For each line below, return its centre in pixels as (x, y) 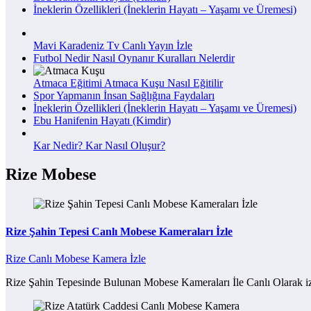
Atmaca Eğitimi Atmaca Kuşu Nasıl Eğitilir (128, 83)
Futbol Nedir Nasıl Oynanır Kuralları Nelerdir (134, 58)
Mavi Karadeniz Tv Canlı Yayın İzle (113, 45)
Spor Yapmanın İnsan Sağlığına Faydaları (124, 95)
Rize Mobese (51, 175)
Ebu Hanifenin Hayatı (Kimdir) (102, 120)
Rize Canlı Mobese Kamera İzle (76, 258)
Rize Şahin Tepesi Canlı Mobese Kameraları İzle (119, 231)
